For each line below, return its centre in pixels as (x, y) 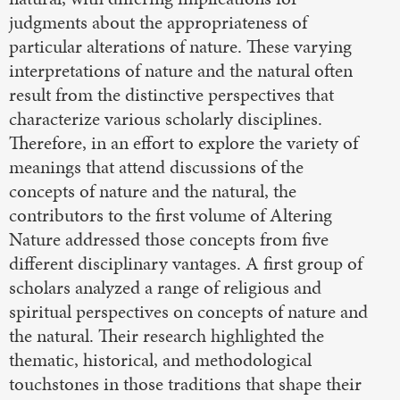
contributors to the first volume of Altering (171, 216)
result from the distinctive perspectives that (171, 95)
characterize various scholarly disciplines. (166, 119)
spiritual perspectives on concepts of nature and (188, 312)
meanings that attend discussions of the (156, 167)
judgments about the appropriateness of (158, 23)
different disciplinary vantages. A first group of (186, 264)
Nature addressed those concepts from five (169, 240)
